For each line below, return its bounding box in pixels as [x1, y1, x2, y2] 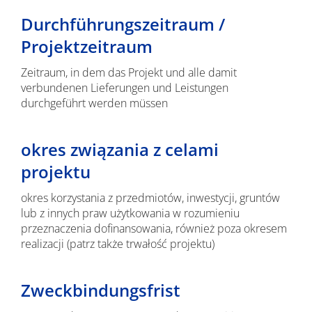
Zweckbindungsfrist [20, 279, 180, 302]
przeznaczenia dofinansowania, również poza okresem [20, 221, 287, 236]
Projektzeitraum [20, 35, 153, 58]
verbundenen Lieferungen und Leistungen [20, 80, 228, 95]
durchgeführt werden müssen [20, 95, 168, 111]
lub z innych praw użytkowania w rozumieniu [20, 205, 240, 221]
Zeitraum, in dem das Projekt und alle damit [20, 65, 237, 80]
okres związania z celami [20, 138, 219, 161]
